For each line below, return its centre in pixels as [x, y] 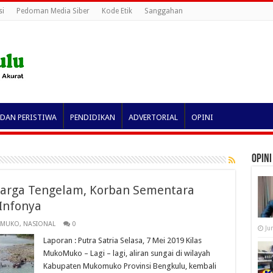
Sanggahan [163, 11]
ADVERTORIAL [153, 117]
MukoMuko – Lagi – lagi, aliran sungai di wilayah [126, 253]
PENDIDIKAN [92, 117]
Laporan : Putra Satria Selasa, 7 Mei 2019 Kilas [122, 240]
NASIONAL [39, 224]
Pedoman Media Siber [53, 11]
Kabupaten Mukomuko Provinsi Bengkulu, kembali [129, 266]
